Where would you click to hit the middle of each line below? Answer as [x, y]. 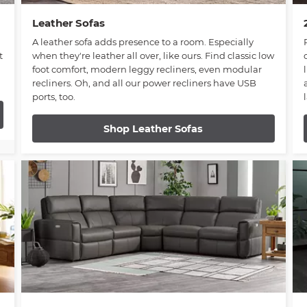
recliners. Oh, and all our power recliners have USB [144, 83]
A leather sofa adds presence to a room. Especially [143, 42]
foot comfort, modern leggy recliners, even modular [147, 70]
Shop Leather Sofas [153, 128]
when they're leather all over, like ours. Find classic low [153, 56]
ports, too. [53, 97]
